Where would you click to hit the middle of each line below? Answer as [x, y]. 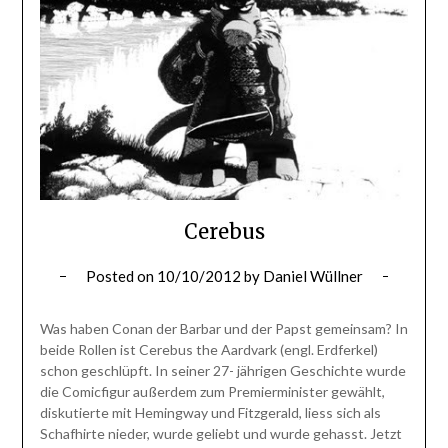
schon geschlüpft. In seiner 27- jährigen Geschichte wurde [222, 371]
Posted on [121, 276]
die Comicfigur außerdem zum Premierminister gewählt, [212, 392]
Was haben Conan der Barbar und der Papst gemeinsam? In [223, 329]
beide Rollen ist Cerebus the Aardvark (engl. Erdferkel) [208, 350]
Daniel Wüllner [312, 276]
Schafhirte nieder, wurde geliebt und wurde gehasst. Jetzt [220, 434]
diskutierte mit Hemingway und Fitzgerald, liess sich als [210, 413]
